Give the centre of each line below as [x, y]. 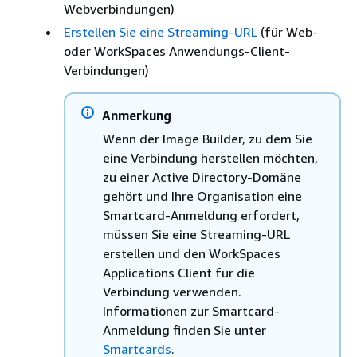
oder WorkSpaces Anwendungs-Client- [177, 51]
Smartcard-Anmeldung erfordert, [201, 215]
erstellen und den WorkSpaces [192, 253]
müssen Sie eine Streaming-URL [196, 234]
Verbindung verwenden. [172, 292]
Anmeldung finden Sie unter [184, 330]
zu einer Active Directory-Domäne [202, 177]
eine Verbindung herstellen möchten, [210, 158]
